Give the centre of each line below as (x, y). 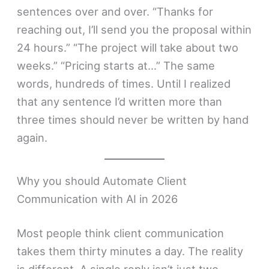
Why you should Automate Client (102, 180)
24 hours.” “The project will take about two (128, 47)
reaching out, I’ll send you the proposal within (134, 29)
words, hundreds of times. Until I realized (124, 83)
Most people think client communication (121, 233)
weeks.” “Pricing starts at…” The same (116, 65)
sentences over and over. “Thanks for (115, 11)
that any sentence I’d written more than (120, 101)
